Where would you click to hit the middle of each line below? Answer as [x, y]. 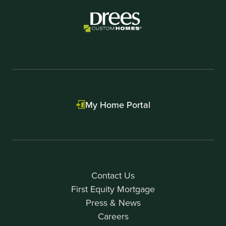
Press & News [113, 202]
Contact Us [113, 175]
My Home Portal [118, 104]
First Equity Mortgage [113, 189]
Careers [113, 216]
